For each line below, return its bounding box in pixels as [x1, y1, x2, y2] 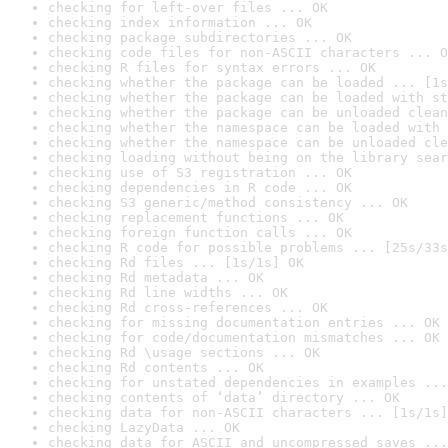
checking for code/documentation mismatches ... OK [48, 330, 440, 345]
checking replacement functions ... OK [48, 210, 344, 225]
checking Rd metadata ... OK [48, 270, 264, 285]
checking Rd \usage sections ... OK [48, 345, 320, 360]
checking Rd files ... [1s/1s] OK [48, 255, 304, 270]
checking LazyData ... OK [48, 420, 240, 435]
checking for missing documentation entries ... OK [48, 315, 440, 330]
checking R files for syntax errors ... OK [48, 60, 376, 75]
